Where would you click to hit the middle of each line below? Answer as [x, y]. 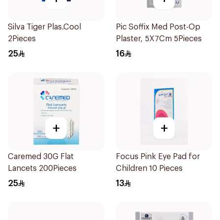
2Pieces [22, 39]
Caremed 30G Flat [41, 157]
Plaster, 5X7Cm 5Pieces [159, 39]
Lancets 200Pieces [42, 168]
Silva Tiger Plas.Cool [44, 27]
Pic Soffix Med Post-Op [158, 27]
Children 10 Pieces [149, 168]
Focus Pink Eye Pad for [158, 157]
